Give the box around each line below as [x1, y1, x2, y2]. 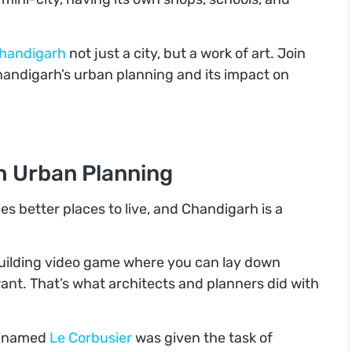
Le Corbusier [49, 328, 132, 346]
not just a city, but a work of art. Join [66, 44, 306, 62]
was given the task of [132, 328, 273, 346]
